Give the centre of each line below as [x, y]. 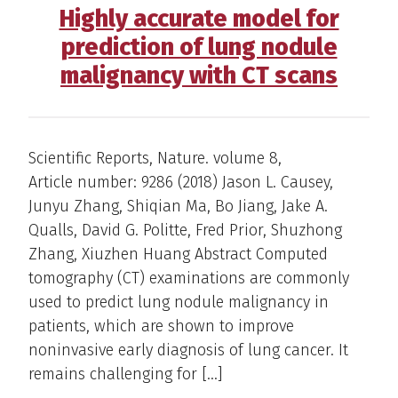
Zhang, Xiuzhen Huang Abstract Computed [178, 254]
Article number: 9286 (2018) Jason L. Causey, [181, 182]
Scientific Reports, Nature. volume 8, [155, 158]
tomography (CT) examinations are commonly [189, 278]
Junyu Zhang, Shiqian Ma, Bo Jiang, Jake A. [178, 206]
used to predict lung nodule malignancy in [179, 302]
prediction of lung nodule [199, 47]
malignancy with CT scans [199, 75]
